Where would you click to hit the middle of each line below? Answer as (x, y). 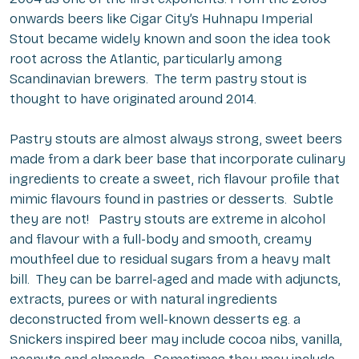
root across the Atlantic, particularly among (146, 59)
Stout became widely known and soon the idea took (170, 39)
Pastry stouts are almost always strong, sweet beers (176, 139)
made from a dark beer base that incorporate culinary (177, 159)
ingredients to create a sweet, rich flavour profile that (175, 179)
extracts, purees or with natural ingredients (143, 300)
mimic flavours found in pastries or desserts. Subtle (171, 200)
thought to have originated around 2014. (133, 99)
